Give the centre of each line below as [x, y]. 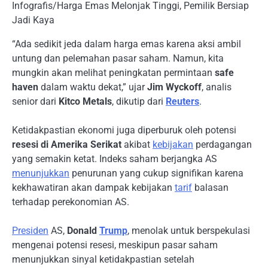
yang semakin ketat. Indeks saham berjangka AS [115, 159]
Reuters [182, 102]
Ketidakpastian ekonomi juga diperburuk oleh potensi [124, 130]
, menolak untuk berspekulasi [189, 231]
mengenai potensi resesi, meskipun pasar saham [115, 245]
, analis [217, 87]
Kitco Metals [85, 102]
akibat [137, 145]
